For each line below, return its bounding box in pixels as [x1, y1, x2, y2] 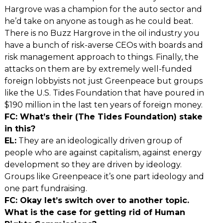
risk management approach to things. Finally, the [4, 52, 199, 62]
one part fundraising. [4, 183, 87, 193]
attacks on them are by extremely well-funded [4, 64, 192, 74]
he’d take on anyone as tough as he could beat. [4, 16, 193, 26]
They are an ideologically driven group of [16, 135, 182, 145]
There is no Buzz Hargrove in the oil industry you [4, 28, 200, 38]
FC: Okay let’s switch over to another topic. [4, 195, 189, 205]
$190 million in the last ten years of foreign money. [4, 100, 203, 110]
